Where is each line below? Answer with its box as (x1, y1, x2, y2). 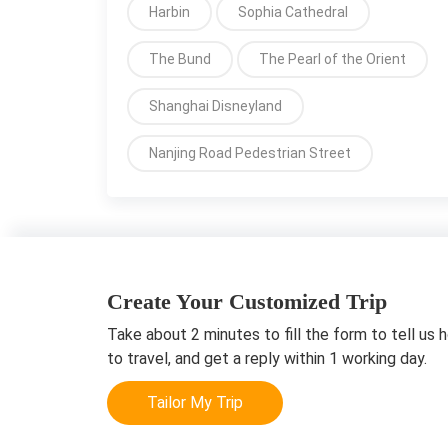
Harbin (149, 4, 190, 20)
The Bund (149, 51, 211, 67)
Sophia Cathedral (238, 4, 348, 20)
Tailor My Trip (147, 393, 243, 412)
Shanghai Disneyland (149, 98, 282, 114)
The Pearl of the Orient (259, 51, 406, 67)
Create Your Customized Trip (107, 289, 387, 314)
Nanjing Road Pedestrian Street (149, 145, 351, 161)
